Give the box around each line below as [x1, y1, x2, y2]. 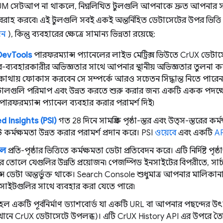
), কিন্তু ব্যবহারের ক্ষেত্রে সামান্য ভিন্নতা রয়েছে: [5, 29, 155, 39]
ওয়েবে [155, 128, 176, 138]
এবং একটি [176, 128, 215, 138]
